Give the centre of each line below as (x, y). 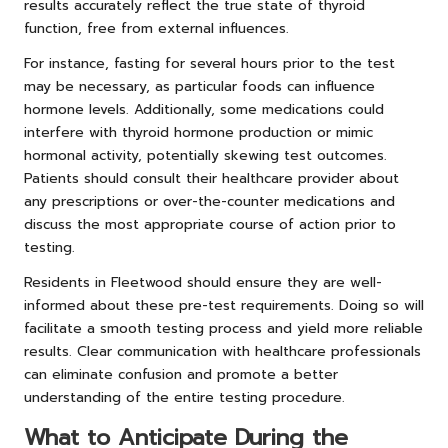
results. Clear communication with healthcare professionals (222, 351)
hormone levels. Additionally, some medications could (204, 109)
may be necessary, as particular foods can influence (199, 86)
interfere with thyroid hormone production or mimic (198, 132)
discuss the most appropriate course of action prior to (210, 224)
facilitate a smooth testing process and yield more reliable (223, 328)
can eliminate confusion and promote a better (181, 374)
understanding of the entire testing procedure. (184, 397)
